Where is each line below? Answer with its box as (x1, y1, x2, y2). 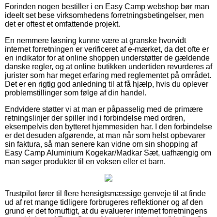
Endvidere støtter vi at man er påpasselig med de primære (5, 105, 203, 113)
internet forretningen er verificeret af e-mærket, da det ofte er (5, 45, 209, 53)
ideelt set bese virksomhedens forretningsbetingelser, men (5, 11, 204, 19)
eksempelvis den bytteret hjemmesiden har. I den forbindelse (5, 122, 212, 131)
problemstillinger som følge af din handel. (5, 88, 146, 97)
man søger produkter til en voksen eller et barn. (5, 157, 166, 166)
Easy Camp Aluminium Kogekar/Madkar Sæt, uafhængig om (5, 148, 211, 157)
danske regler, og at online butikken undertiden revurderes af (5, 62, 212, 71)
